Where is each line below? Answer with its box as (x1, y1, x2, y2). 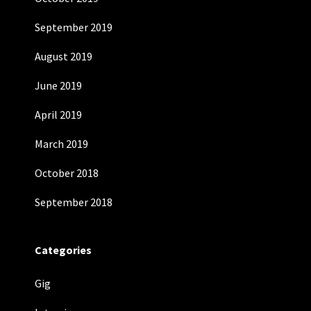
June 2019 (35, 78, 82, 92)
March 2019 (35, 137, 88, 151)
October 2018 (35, 166, 99, 180)
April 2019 (35, 108, 82, 121)
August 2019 (35, 49, 92, 63)
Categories (35, 243, 92, 257)
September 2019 (35, 20, 112, 34)
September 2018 (35, 195, 112, 209)
